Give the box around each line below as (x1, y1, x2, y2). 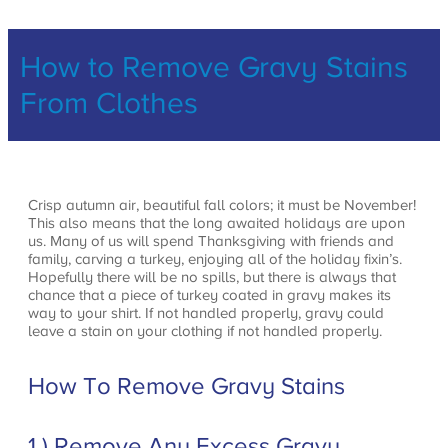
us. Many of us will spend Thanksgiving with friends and (28, 232, 394, 250)
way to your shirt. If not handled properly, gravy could (28, 304, 384, 322)
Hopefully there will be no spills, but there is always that (28, 268, 396, 286)
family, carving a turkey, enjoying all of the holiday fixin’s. (28, 250, 402, 268)
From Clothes (20, 86, 198, 120)
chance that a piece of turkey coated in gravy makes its (28, 286, 391, 304)
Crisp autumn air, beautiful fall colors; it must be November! (28, 196, 416, 214)
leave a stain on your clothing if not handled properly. (28, 322, 382, 340)
